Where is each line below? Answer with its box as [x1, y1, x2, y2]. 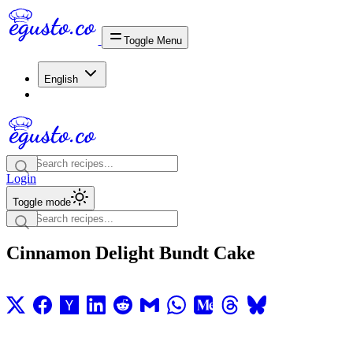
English [44, 73, 78, 85]
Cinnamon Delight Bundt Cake [6, 242, 255, 263]
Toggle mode [13, 196, 71, 208]
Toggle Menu [123, 35, 182, 46]
